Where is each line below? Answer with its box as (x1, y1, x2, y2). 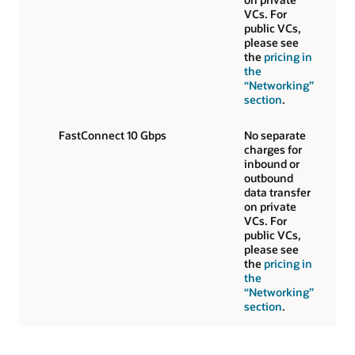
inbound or (244, 155, 300, 171)
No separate (244, 127, 307, 143)
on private (244, 198, 297, 214)
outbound (244, 170, 294, 185)
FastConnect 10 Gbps (59, 127, 166, 143)
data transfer (244, 184, 311, 200)
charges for (244, 141, 303, 157)
